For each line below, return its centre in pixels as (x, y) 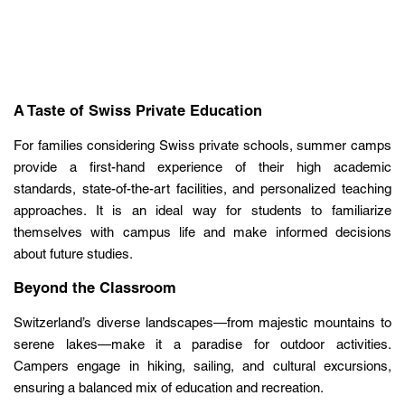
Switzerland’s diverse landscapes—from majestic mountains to (202, 325)
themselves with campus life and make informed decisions (202, 234)
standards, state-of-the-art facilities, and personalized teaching (202, 191)
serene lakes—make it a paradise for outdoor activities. (202, 346)
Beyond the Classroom (95, 290)
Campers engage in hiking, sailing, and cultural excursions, (202, 368)
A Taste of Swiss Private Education (138, 113)
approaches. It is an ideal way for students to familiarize (202, 212)
